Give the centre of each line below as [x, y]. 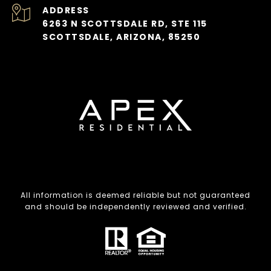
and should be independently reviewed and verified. [135, 207]
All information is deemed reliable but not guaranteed [135, 195]
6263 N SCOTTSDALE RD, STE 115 [125, 24]
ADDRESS [66, 11]
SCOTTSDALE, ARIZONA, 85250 [121, 37]
